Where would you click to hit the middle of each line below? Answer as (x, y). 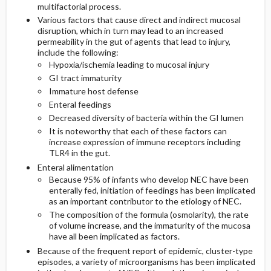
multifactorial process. (79, 6)
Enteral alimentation (75, 167)
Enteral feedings (80, 104)
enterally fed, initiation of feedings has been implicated (152, 190)
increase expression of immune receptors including (145, 142)
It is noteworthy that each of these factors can (138, 131)
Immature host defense (93, 91)
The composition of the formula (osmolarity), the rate (149, 214)
